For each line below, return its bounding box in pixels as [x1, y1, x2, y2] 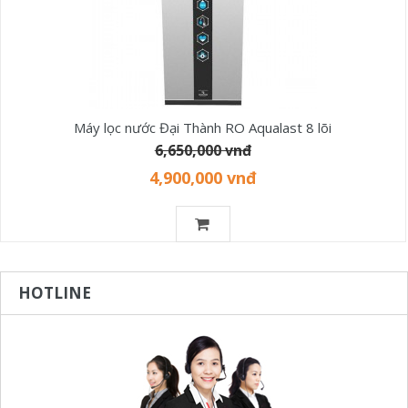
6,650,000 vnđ [154, 139, 251, 160]
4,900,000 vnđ [148, 166, 257, 189]
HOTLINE [18, 281, 91, 303]
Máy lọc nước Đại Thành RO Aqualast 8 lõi [74, 117, 332, 137]
